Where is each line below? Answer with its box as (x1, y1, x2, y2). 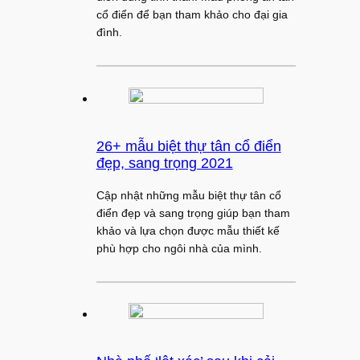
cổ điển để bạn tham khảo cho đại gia (96, 8, 288, 22)
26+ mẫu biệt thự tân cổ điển (96, 137, 281, 154)
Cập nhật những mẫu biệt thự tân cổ (96, 188, 281, 202)
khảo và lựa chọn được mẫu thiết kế (96, 223, 280, 237)
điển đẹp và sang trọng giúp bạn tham (96, 206, 290, 219)
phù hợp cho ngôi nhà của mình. (96, 241, 262, 255)
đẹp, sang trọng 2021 (96, 154, 233, 171)
